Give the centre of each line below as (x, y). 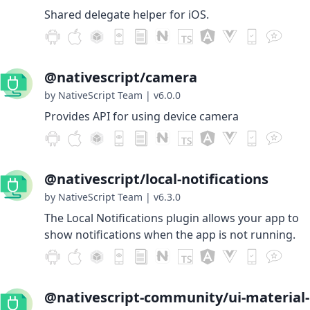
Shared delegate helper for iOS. (127, 15)
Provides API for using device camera (142, 116)
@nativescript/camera (121, 77)
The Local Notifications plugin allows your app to (172, 218)
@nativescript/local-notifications (156, 179)
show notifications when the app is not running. (170, 235)
